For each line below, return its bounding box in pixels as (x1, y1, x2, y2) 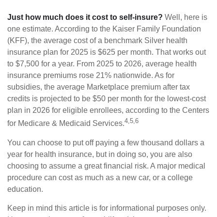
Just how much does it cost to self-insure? (7, 13, 163, 22)
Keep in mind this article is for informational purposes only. (7, 203, 206, 212)
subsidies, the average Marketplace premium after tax (7, 83, 190, 92)
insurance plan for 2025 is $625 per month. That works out (7, 48, 206, 57)
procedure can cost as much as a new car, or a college (7, 173, 193, 182)
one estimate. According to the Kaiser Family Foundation (7, 25, 201, 33)
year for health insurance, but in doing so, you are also (7, 150, 192, 158)
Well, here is (163, 13, 207, 22)
